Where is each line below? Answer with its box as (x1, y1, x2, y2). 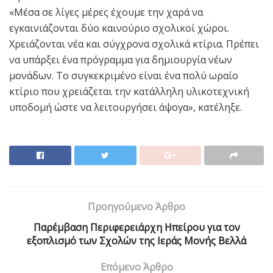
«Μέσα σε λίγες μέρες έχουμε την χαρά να (9, 5, 203, 19)
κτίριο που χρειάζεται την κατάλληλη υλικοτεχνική (9, 85, 249, 99)
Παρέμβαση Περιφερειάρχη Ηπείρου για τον (33, 221, 240, 235)
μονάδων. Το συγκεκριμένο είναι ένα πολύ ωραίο (9, 69, 238, 83)
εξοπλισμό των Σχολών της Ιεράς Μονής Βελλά (27, 234, 246, 248)
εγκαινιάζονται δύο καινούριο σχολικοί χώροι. (9, 21, 229, 35)
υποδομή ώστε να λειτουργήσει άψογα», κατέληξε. (9, 101, 242, 115)
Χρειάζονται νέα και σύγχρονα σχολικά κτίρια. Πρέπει (9, 37, 259, 51)
